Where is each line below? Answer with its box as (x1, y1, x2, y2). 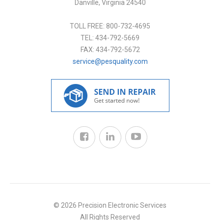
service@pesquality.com (72, 57, 148, 66)
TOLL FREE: (70, 22, 106, 30)
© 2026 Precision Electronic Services (54, 201, 166, 210)
